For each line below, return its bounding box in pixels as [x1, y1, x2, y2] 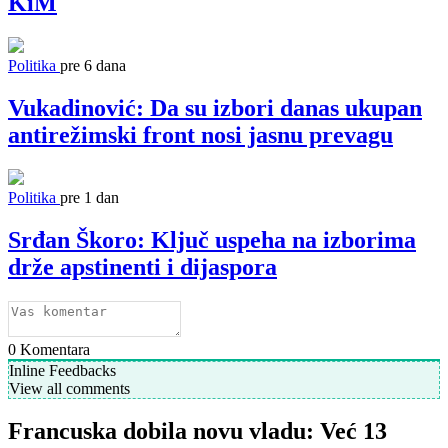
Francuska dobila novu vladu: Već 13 [8, 418, 387, 445]
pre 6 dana [60, 56, 126, 74]
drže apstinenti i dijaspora [8, 253, 277, 280]
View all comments [9, 379, 130, 397]
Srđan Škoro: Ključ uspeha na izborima [8, 226, 416, 253]
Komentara [16, 340, 90, 358]
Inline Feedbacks [9, 361, 116, 379]
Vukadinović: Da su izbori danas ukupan [8, 94, 422, 121]
